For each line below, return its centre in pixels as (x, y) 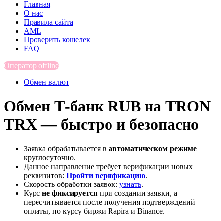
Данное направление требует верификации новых (108, 166)
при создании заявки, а (137, 193)
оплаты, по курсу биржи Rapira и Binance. (94, 211)
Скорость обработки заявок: (72, 184)
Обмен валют (46, 82)
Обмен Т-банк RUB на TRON (107, 106)
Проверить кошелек (57, 39)
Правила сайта (48, 22)
